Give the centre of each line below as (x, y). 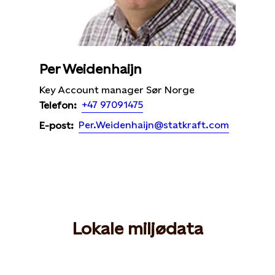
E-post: (56, 125)
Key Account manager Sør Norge (117, 90)
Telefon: (58, 105)
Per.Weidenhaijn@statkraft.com (154, 125)
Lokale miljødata (137, 229)
